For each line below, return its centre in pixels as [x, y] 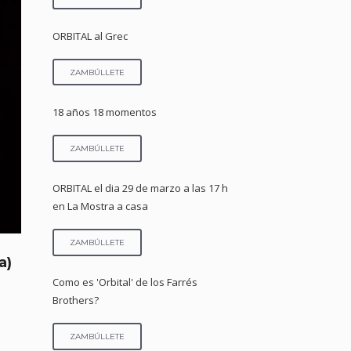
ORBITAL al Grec [90, 36]
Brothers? [76, 300]
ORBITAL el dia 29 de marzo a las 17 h [141, 188]
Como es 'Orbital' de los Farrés [125, 282]
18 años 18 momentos [105, 112]
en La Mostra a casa [101, 206]
